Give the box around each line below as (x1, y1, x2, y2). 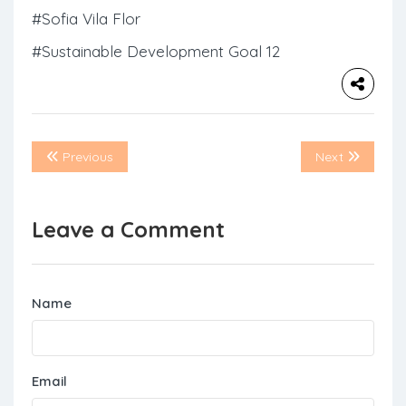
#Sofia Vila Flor (32, 9, 140, 29)
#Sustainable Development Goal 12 (32, 42, 280, 62)
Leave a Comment (32, 216, 225, 244)
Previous (59, 149, 113, 166)
